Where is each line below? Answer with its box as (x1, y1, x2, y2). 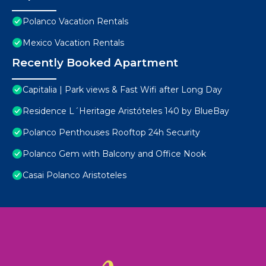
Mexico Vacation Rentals (23, 37, 124, 49)
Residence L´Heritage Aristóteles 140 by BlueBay (23, 106, 229, 117)
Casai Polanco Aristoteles (23, 170, 126, 181)
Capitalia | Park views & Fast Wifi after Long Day (23, 84, 222, 96)
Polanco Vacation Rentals (23, 16, 128, 27)
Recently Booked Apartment (12, 56, 178, 70)
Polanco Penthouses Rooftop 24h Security (23, 127, 200, 138)
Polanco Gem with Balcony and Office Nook (23, 148, 206, 160)
